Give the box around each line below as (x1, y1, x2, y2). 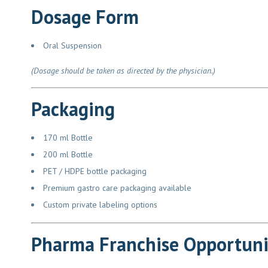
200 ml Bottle (38, 148, 89, 160)
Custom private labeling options (38, 199, 153, 210)
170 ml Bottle (38, 132, 89, 143)
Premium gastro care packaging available (38, 182, 187, 193)
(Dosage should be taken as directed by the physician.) (26, 65, 211, 76)
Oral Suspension (38, 39, 98, 51)
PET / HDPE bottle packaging (38, 165, 142, 176)
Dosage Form (26, 4, 135, 29)
